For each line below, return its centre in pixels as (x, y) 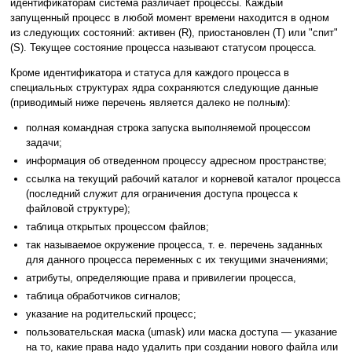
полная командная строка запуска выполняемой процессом (168, 128)
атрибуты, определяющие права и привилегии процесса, (161, 278)
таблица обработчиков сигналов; (103, 296)
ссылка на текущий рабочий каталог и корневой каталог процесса (183, 179)
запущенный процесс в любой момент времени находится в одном (170, 18)
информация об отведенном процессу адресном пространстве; (176, 161)
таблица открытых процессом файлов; (117, 227)
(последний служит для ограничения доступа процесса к (162, 194)
